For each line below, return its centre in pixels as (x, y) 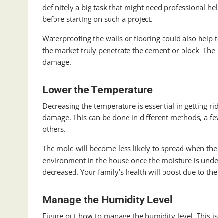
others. (54, 129)
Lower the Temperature (98, 90)
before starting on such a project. (98, 19)
